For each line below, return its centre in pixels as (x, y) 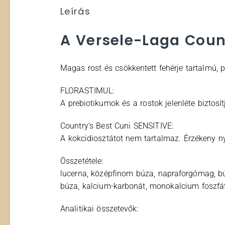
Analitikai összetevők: (99, 209)
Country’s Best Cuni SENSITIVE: (117, 126)
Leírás (75, 12)
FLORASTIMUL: (87, 91)
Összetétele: (82, 161)
